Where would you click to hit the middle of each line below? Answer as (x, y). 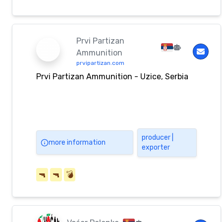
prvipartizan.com (100, 63)
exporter (156, 147)
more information (77, 142)
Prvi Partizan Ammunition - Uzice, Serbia (112, 77)
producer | (158, 137)
